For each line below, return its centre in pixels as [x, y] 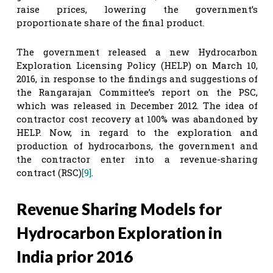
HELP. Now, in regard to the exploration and [137, 132]
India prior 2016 [75, 256]
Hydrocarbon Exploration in [119, 232]
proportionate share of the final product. [110, 22]
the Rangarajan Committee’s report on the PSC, [137, 92]
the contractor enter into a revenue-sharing [137, 159]
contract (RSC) [49, 172]
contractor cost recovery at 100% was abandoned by [137, 119]
